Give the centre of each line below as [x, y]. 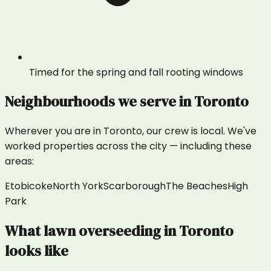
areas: [19, 162]
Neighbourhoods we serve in [100, 102]
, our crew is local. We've [199, 131]
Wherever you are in [54, 131]
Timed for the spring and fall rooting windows [136, 72]
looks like [37, 251]
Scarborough [135, 186]
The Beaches [197, 186]
